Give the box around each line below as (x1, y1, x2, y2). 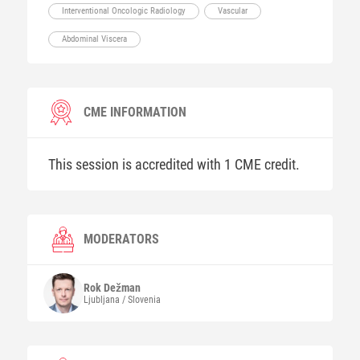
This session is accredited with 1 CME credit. (47, 156, 300, 173)
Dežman (103, 281, 141, 294)
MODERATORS (83, 231, 159, 247)
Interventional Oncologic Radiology (61, 6, 186, 16)
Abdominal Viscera (61, 34, 127, 44)
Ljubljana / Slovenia (83, 294, 161, 305)
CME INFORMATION (83, 104, 186, 120)
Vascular (217, 6, 247, 16)
